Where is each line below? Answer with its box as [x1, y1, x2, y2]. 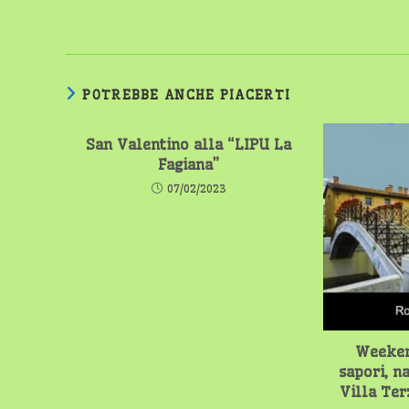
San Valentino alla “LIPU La [86, 135, 292, 153]
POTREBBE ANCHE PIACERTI [82, 87, 291, 103]
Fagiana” [158, 155, 220, 173]
